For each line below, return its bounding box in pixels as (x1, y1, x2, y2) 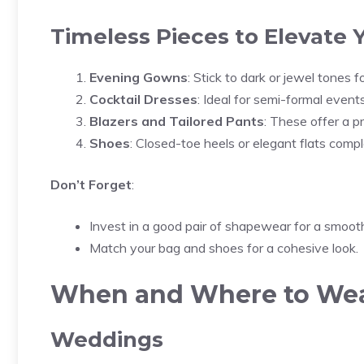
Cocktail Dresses (89, 91, 197, 107)
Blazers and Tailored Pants (89, 113, 264, 129)
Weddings (50, 327, 163, 353)
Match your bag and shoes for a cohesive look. (89, 240, 358, 256)
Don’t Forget (50, 176, 132, 193)
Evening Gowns (89, 69, 188, 85)
